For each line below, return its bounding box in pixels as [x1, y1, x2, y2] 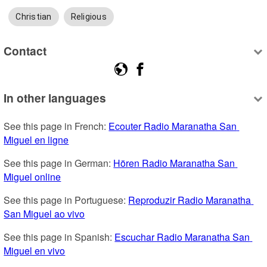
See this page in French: [4, 119, 109, 133]
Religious [70, 12, 107, 22]
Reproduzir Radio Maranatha [128, 193, 252, 207]
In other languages [4, 89, 107, 107]
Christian [15, 12, 52, 22]
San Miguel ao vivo [4, 207, 85, 221]
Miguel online [4, 170, 61, 184]
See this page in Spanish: [4, 230, 115, 244]
